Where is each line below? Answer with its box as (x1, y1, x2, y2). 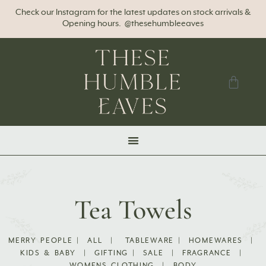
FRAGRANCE (182, 249, 232, 258)
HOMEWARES (188, 236, 247, 245)
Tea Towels (74, 192, 192, 226)
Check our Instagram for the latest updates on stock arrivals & (15, 8, 251, 17)
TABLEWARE (125, 236, 174, 245)
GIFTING (94, 249, 128, 258)
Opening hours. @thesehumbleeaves (62, 19, 204, 28)
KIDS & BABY (20, 249, 76, 258)
